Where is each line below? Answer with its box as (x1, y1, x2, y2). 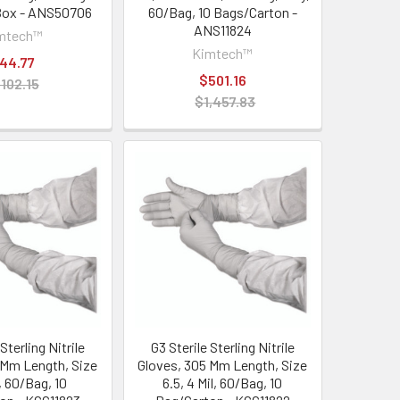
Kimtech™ (192, 44, 254, 62)
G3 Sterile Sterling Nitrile (150, 337, 295, 355)
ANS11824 (193, 21, 252, 38)
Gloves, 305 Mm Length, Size (137, 355, 308, 373)
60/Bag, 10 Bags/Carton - (147, 3, 297, 21)
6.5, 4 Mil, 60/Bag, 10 (162, 373, 283, 391)
